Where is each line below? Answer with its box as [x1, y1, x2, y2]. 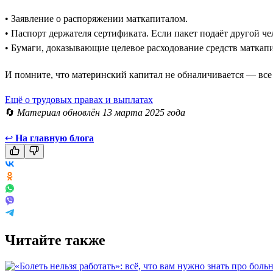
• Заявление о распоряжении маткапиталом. [5, 13, 188, 24]
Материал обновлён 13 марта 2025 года [17, 107, 185, 118]
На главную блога [15, 132, 94, 143]
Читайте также [5, 232, 105, 248]
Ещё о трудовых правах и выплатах [5, 94, 153, 105]
